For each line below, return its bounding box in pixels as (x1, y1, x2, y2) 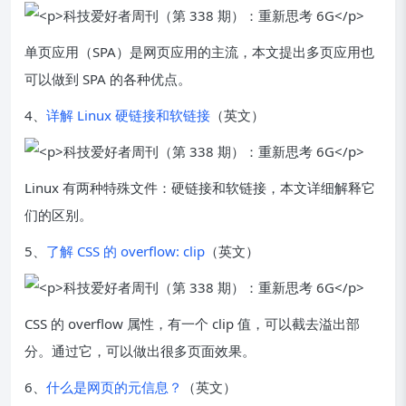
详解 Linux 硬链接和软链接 (46, 106, 210, 124)
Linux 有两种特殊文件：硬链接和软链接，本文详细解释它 (24, 179, 375, 197)
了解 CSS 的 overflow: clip (46, 242, 205, 260)
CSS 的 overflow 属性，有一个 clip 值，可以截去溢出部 (24, 314, 360, 333)
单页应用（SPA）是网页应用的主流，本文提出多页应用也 (24, 43, 374, 61)
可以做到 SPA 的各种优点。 (24, 70, 191, 88)
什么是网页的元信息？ (46, 378, 182, 396)
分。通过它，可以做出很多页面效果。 (24, 342, 256, 360)
